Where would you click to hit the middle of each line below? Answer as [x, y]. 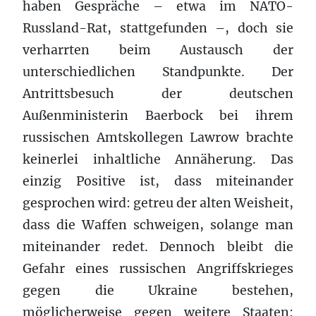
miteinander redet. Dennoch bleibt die [158, 247]
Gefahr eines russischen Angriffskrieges [158, 268]
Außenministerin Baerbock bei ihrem [158, 115]
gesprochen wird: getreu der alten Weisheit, [158, 203]
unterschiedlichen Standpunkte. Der [158, 72]
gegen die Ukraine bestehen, [158, 290]
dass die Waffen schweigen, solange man [158, 225]
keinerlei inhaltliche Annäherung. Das [158, 159]
